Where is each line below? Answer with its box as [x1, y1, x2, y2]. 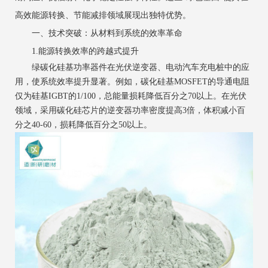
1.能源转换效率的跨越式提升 [15, 46, 139, 56]
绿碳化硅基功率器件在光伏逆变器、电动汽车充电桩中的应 [15, 62, 249, 72]
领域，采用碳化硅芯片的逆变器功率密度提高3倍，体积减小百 [15, 105, 245, 115]
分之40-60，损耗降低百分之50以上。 [15, 120, 152, 129]
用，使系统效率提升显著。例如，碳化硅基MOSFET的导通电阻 [15, 77, 249, 86]
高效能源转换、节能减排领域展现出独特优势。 [15, 10, 191, 20]
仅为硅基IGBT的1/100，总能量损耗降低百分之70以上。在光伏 [15, 91, 246, 100]
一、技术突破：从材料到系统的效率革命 [15, 28, 182, 38]
